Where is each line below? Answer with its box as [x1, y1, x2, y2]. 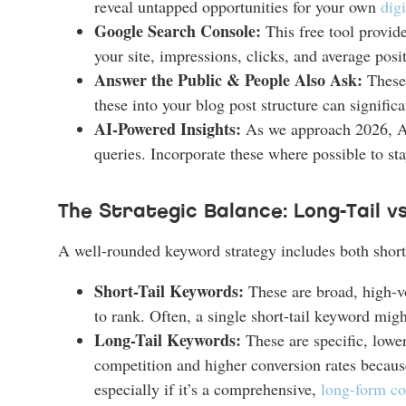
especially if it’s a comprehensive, [94, 377, 321, 400]
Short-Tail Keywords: [94, 278, 244, 303]
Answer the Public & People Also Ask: [94, 67, 362, 92]
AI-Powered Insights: [94, 116, 241, 140]
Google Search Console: [94, 18, 261, 43]
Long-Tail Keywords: [94, 327, 241, 352]
